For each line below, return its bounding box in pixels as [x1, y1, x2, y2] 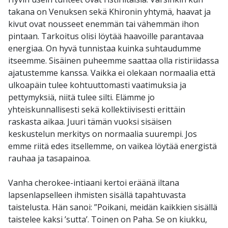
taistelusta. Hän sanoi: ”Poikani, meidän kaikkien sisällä [8, 202, 217, 213]
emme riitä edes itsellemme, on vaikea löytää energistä [8, 140, 217, 152]
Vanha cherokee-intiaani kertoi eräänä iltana [8, 177, 179, 189]
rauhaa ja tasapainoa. [8, 153, 91, 164]
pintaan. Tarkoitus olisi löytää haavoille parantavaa [8, 31, 204, 42]
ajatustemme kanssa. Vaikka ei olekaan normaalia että [8, 67, 215, 79]
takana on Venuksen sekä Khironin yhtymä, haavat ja [8, 6, 211, 18]
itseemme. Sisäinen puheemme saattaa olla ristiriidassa [8, 55, 219, 67]
